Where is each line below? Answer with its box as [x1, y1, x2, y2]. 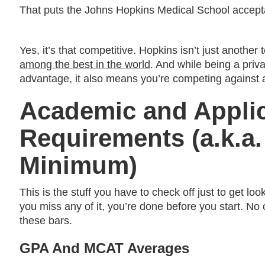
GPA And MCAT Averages [20, 240, 190, 256]
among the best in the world [20, 58, 151, 70]
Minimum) [20, 151, 138, 179]
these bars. [20, 214, 73, 227]
